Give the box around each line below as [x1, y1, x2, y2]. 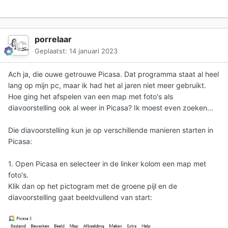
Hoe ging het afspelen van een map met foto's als [8, 92, 173, 101]
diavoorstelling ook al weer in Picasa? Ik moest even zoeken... [8, 103, 213, 112]
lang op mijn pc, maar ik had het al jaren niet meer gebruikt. [8, 80, 206, 90]
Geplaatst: [35, 46, 69, 55]
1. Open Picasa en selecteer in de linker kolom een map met [8, 159, 206, 168]
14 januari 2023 [69, 46, 118, 55]
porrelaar [35, 34, 72, 44]
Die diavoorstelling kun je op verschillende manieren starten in [8, 125, 213, 134]
